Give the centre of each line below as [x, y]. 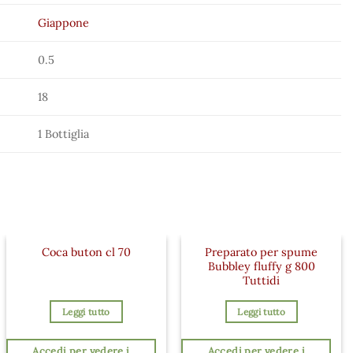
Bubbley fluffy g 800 [261, 266]
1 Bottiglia [64, 134]
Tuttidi [262, 280]
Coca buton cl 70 [86, 253]
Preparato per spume [262, 252]
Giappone [64, 23]
